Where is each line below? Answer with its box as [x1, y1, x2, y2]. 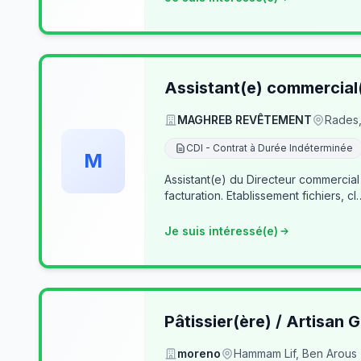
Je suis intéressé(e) [164, 224, 278, 238]
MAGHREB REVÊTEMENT [177, 113, 312, 127]
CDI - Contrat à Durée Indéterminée [186, 142, 353, 154]
